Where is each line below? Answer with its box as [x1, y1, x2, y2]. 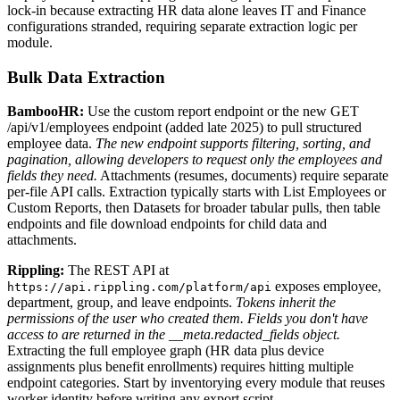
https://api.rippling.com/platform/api [7, 280, 271, 295]
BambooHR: [7, 104, 84, 120]
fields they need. [7, 168, 97, 184]
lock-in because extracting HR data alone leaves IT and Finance [7, 2, 366, 18]
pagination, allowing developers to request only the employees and [7, 152, 382, 168]
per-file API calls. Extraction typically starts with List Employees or [7, 184, 386, 200]
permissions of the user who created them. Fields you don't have [7, 311, 368, 327]
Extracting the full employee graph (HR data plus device [7, 343, 324, 359]
